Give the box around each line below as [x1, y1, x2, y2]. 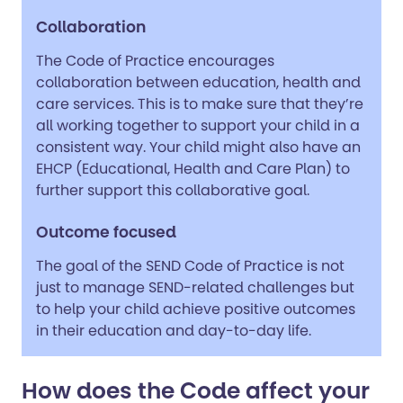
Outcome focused [36, 221, 176, 243]
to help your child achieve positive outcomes [36, 299, 355, 319]
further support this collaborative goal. [36, 180, 309, 201]
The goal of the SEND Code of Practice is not [36, 255, 345, 276]
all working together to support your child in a [36, 115, 360, 136]
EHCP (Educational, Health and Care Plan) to [36, 158, 350, 179]
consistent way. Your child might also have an [36, 137, 361, 157]
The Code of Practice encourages [36, 50, 274, 71]
